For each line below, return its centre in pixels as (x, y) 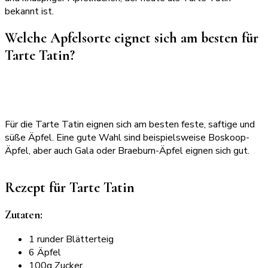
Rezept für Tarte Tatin (70, 188)
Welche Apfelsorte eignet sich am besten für (132, 38)
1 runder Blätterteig (71, 239)
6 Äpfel (45, 252)
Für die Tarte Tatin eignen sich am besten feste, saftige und (130, 125)
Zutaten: (24, 215)
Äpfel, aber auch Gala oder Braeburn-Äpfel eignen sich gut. (127, 151)
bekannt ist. (29, 11)
